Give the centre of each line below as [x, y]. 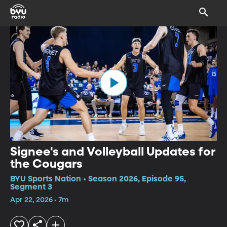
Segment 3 [31, 187]
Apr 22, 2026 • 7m [39, 200]
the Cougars [46, 164]
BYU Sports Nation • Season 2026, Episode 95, [98, 179]
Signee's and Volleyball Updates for [113, 152]
